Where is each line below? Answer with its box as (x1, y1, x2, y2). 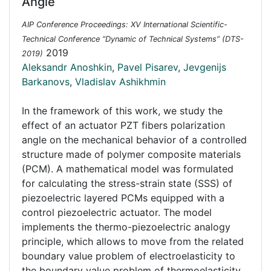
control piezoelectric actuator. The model (22, 206, 212, 218)
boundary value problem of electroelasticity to (22, 250, 235, 262)
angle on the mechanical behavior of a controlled (22, 134, 247, 146)
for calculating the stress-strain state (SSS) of (22, 177, 232, 189)
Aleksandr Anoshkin (22, 61, 112, 73)
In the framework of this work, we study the (22, 105, 223, 117)
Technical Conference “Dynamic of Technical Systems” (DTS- (22, 34, 244, 44)
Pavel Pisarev (117, 61, 178, 73)
